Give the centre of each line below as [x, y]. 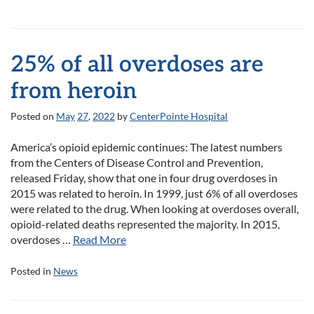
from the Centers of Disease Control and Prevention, [137, 162]
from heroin [74, 91]
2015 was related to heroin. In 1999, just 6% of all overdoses [154, 193]
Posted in [32, 271]
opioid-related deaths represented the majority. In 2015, [145, 224]
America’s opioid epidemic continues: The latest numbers [146, 147]
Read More [100, 239]
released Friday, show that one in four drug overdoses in [144, 178]
